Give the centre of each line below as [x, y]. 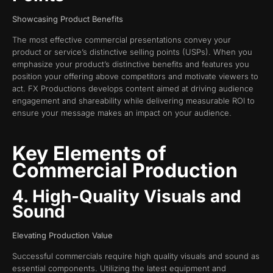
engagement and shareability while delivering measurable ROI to [133, 101]
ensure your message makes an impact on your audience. [122, 113]
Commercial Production [127, 170]
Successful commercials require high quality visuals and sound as [136, 256]
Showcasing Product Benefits [69, 19]
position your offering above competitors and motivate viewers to [135, 76]
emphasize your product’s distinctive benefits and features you [131, 64]
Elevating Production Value [64, 235]
